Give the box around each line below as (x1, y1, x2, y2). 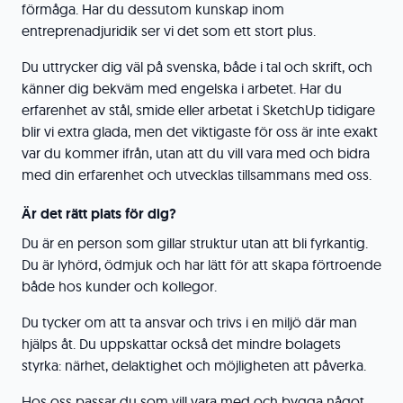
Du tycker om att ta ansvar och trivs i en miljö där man (22, 313, 357, 331)
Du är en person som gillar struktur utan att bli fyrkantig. (22, 234, 368, 252)
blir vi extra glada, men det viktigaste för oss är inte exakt (22, 122, 378, 140)
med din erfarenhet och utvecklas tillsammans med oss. (22, 166, 372, 184)
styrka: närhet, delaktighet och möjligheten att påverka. (22, 356, 366, 374)
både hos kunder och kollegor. (22, 277, 217, 295)
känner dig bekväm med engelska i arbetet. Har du (22, 79, 342, 97)
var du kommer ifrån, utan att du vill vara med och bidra (22, 144, 370, 162)
